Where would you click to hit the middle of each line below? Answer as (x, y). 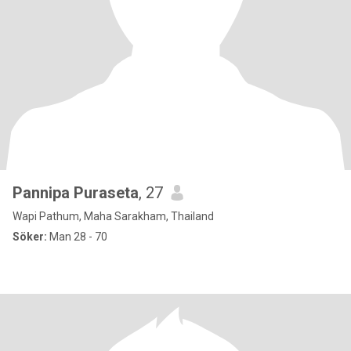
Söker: (30, 237)
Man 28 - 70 (77, 237)
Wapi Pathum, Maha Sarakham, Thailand (113, 216)
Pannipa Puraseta (76, 193)
